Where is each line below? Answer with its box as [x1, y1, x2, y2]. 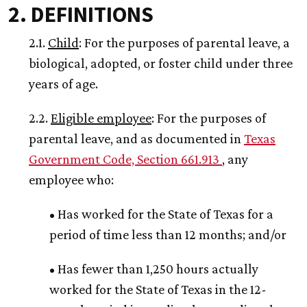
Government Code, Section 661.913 [29, 151, 222, 167]
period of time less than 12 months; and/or [49, 227, 286, 243]
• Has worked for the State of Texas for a [49, 206, 273, 222]
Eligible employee [51, 110, 151, 126]
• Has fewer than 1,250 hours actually [49, 261, 258, 277]
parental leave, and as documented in [29, 131, 244, 147]
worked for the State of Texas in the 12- [49, 282, 267, 297]
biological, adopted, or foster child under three [29, 56, 293, 71]
